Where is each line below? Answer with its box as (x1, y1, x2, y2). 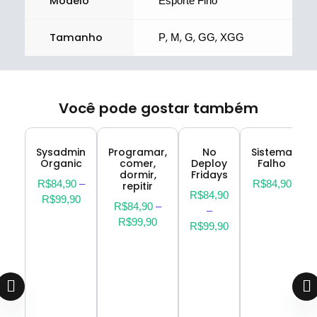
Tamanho (50, 30, 103, 45)
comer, (120, 156, 156, 171)
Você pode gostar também (59, 98, 258, 118)
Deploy (191, 156, 227, 171)
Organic (40, 156, 82, 171)
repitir (122, 179, 153, 194)
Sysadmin (36, 145, 86, 160)
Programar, (108, 145, 167, 160)
